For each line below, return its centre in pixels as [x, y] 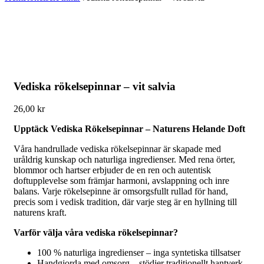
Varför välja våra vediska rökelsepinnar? [96, 233]
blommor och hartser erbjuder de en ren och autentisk [112, 170]
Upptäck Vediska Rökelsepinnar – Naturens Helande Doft [129, 129]
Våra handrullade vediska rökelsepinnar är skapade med [117, 149]
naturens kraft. [40, 213]
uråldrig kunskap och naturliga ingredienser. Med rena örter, [124, 160]
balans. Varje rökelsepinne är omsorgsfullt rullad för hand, [121, 192]
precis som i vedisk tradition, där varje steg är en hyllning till [125, 202]
